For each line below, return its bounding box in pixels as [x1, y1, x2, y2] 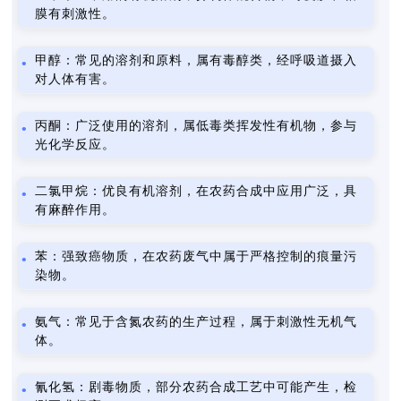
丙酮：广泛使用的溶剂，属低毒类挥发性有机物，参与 [35, 119, 358, 132]
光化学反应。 [35, 138, 116, 151]
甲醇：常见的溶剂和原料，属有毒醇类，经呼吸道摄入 [35, 54, 358, 67]
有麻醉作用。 [35, 203, 116, 217]
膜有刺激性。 [35, 7, 116, 21]
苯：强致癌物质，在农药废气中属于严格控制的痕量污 [35, 250, 358, 263]
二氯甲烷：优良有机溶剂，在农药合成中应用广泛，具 [35, 184, 358, 198]
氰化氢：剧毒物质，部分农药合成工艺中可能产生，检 [35, 380, 358, 394]
